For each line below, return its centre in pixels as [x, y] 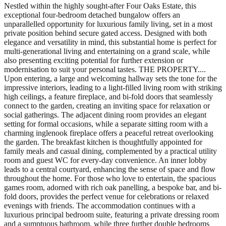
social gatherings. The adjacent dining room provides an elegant [105, 115]
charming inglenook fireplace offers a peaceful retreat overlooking [109, 133]
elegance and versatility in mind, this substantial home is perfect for [110, 42]
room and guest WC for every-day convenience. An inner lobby [105, 160]
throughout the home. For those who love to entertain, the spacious [110, 178]
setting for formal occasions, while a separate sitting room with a [106, 124]
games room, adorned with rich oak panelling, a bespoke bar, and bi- [113, 187]
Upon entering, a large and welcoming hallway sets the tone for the [110, 78]
